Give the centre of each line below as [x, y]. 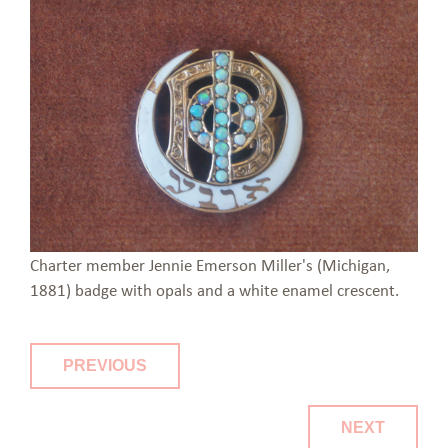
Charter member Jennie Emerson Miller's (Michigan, [210, 264]
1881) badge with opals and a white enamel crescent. [214, 289]
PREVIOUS [105, 365]
